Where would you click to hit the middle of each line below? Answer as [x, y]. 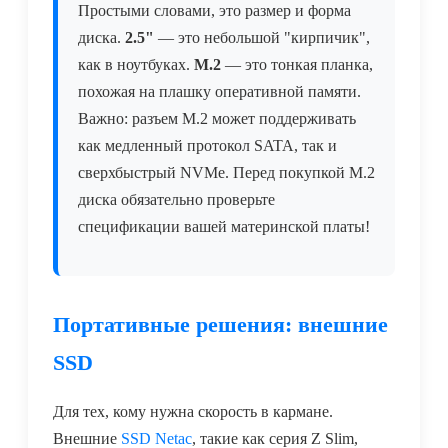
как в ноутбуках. [136, 65]
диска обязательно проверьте [176, 200]
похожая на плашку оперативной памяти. [219, 92]
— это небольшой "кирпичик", [262, 38]
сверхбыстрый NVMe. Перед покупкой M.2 [226, 173]
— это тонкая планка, [297, 65]
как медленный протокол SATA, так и [207, 146]
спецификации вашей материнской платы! [224, 227]
